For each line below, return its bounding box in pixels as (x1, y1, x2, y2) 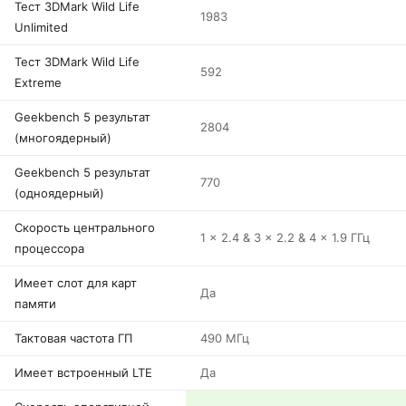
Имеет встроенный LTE (14, 365, 152, 380)
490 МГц (200, 331, 249, 345)
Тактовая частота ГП (14, 331, 132, 345)
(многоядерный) (14, 130, 111, 145)
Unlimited (14, 20, 68, 34)
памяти (14, 296, 56, 311)
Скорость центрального (14, 220, 155, 235)
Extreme (14, 75, 62, 90)
